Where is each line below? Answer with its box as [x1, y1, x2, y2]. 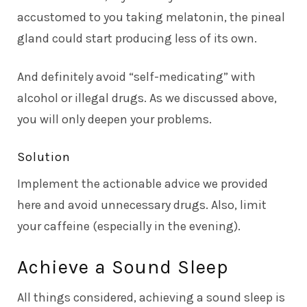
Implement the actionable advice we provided [17, 175, 268, 191]
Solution [17, 149, 71, 164]
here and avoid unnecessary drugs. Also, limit [17, 197, 267, 212]
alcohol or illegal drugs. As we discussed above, [17, 90, 277, 106]
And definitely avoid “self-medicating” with [17, 69, 256, 84]
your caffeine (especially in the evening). [17, 218, 241, 234]
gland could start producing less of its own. [17, 30, 257, 46]
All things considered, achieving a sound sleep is [17, 289, 285, 305]
